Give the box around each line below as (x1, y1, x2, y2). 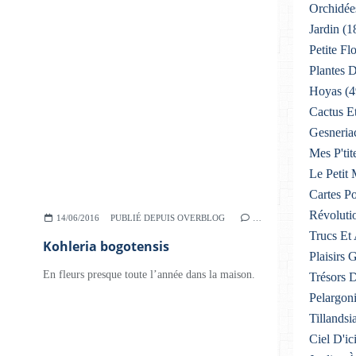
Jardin (309, 22, 339, 36)
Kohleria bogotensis (43, 238, 169, 255)
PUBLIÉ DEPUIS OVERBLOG (110, 213, 226, 222)
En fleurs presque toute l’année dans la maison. (43, 269, 255, 281)
